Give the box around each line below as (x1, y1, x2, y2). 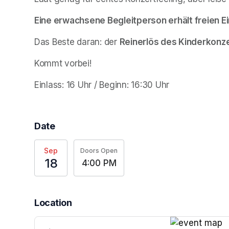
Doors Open (80, 147, 118, 155)
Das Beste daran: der (34, 36, 120, 47)
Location (34, 197, 72, 208)
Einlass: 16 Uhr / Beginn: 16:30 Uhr (34, 79, 170, 90)
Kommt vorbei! (34, 58, 94, 68)
